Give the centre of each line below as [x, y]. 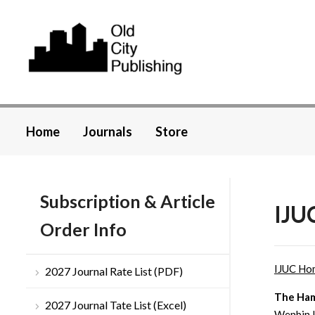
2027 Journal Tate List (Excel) [116, 305]
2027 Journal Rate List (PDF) [114, 271]
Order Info [83, 230]
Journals [108, 132]
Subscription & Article [128, 201]
